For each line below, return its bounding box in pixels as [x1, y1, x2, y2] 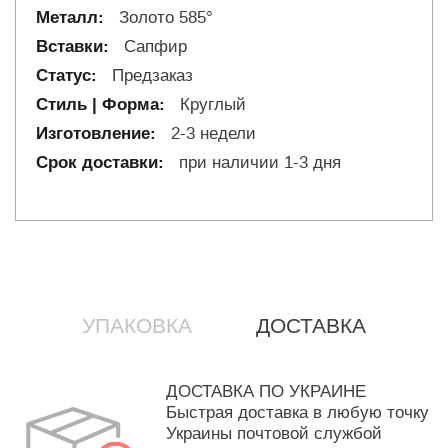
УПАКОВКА [82, 312, 192, 341]
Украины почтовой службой [166, 423, 382, 445]
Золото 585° [114, 7, 213, 29]
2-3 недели [166, 123, 256, 145]
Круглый [175, 94, 246, 116]
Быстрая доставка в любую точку [166, 402, 429, 424]
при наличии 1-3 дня [174, 152, 341, 174]
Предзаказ [107, 65, 193, 87]
